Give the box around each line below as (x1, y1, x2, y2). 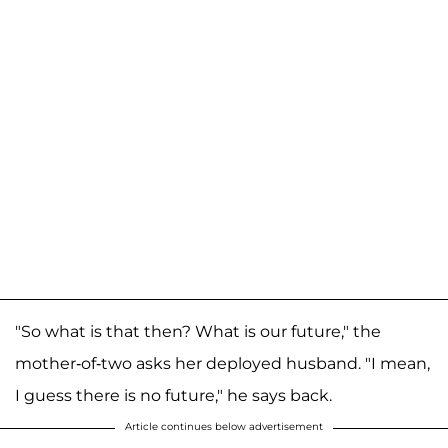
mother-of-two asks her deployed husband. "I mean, (15, 354, 430, 374)
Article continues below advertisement (125, 420, 323, 434)
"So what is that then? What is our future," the (15, 322, 381, 342)
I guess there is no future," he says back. (15, 386, 332, 406)
